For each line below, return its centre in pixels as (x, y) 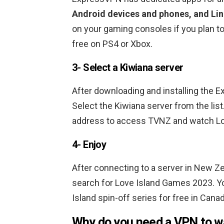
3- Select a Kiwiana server (128, 68)
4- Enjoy (89, 145)
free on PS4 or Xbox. (112, 44)
